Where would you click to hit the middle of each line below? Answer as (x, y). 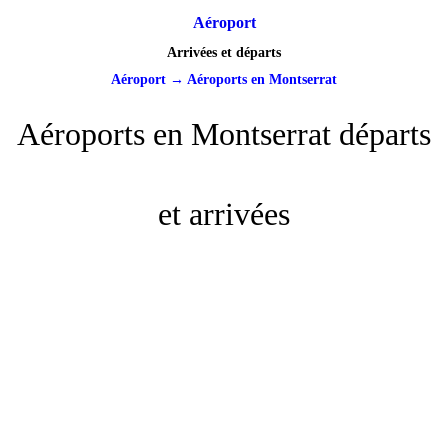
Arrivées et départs (224, 53)
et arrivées (224, 214)
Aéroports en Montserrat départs (224, 134)
